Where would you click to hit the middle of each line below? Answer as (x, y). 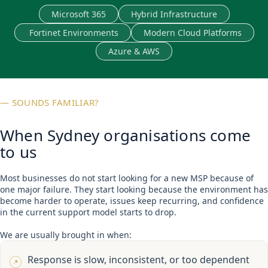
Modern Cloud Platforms (192, 33)
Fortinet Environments (72, 33)
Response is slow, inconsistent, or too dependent (138, 260)
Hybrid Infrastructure (174, 14)
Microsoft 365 (78, 14)
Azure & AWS (134, 51)
